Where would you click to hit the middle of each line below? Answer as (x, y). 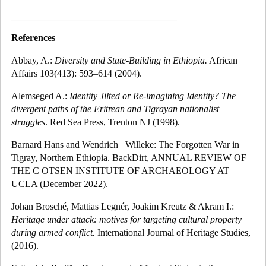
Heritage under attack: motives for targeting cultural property (126, 219)
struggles (28, 122)
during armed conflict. (53, 232)
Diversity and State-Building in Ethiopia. (131, 60)
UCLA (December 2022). (60, 183)
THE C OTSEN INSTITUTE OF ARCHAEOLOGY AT (120, 170)
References (33, 37)
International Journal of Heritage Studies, (173, 232)
